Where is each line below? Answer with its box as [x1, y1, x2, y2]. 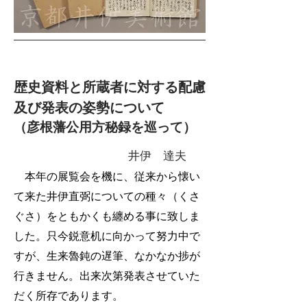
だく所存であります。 [14, 290, 123, 302]
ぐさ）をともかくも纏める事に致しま [14, 210, 200, 222]
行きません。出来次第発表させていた [14, 270, 200, 282]
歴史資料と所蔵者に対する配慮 [14, 79, 206, 95]
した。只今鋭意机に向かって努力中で [14, 230, 200, 242]
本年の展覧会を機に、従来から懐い [14, 171, 200, 182]
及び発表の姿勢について [14, 100, 164, 115]
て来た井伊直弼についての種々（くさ [14, 191, 200, 202]
